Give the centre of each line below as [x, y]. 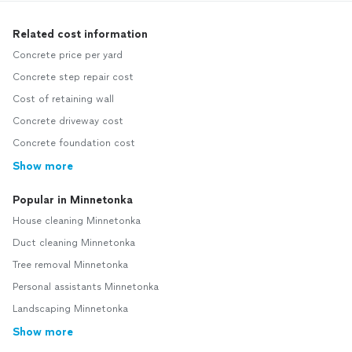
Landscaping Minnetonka [70, 309]
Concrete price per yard [68, 55]
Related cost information [80, 34]
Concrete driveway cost [68, 121]
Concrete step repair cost [73, 77]
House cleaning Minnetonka [77, 221]
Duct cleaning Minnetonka [74, 243]
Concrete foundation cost [74, 143]
